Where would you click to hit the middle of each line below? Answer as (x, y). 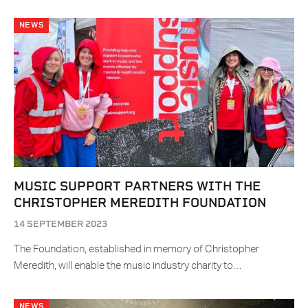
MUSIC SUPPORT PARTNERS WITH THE (137, 186)
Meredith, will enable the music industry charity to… (128, 266)
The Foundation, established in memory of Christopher (136, 250)
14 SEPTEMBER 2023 (60, 224)
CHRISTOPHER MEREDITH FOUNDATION (140, 203)
